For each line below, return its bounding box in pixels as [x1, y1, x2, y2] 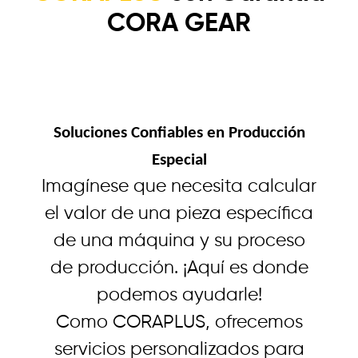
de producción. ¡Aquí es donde [50, 258, 308, 277]
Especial [151, 151, 207, 169]
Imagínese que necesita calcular [42, 177, 316, 196]
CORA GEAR [107, 10, 251, 37]
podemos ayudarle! [96, 285, 262, 304]
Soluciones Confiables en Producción [53, 124, 305, 141]
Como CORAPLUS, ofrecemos [55, 312, 303, 332]
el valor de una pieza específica [45, 204, 313, 223]
